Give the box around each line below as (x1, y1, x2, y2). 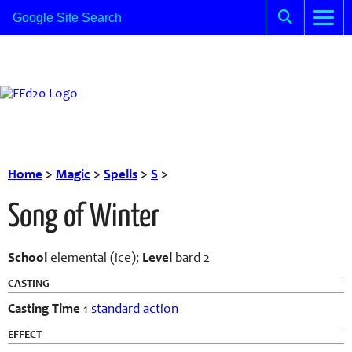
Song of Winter (8, 202, 159, 233)
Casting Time (8, 303, 80, 317)
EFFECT (8, 330, 42, 341)
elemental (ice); (47, 252, 142, 266)
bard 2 (172, 252, 210, 266)
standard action (91, 303, 178, 317)
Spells (104, 169, 137, 182)
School (8, 252, 47, 266)
